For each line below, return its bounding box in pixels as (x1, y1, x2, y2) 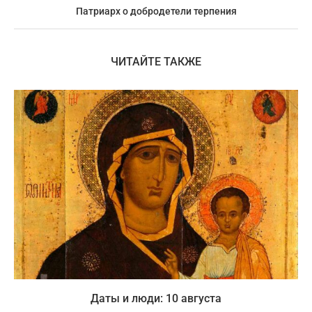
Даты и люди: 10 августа (91, 291, 221, 305)
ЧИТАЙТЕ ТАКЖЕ (111, 54, 201, 68)
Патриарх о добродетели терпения (75, 5, 237, 17)
